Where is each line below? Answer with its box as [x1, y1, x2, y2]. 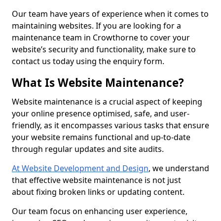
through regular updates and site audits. [12, 144, 164, 154]
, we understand [148, 163, 209, 174]
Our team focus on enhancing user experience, [12, 206, 187, 217]
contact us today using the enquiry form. [12, 56, 164, 67]
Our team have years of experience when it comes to [12, 8, 209, 19]
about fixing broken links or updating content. [12, 186, 184, 197]
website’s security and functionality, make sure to [12, 44, 196, 55]
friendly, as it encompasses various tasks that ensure [12, 120, 209, 131]
